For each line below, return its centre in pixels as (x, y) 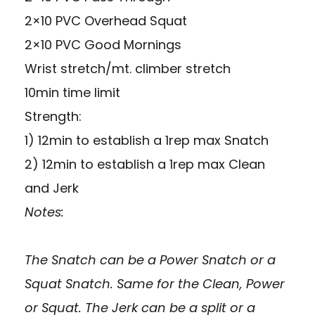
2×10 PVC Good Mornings (103, 45)
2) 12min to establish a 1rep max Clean (145, 165)
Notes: (44, 212)
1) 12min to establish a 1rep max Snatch (147, 141)
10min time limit (72, 93)
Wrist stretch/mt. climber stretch (128, 69)
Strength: (53, 117)
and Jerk (52, 188)
